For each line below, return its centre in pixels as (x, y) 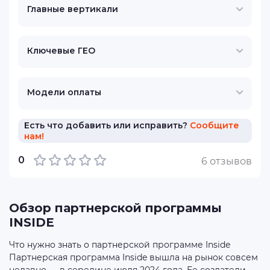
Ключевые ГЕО (61, 51)
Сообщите (215, 125)
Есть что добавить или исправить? (107, 125)
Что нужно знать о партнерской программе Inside (120, 245)
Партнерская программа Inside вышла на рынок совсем (133, 257)
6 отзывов (227, 161)
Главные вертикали (73, 9)
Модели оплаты (64, 92)
